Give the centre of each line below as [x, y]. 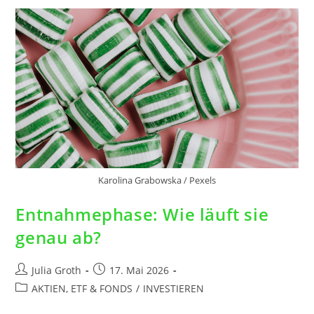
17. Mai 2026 [139, 271]
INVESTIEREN [174, 289]
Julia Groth [57, 271]
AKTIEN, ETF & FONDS [82, 289]
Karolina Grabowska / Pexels [157, 180]
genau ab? [59, 238]
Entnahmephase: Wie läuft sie [142, 214]
